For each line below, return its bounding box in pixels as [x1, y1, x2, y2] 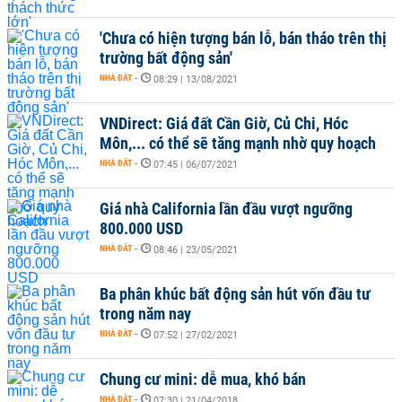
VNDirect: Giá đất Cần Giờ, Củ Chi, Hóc [100, 114, 348, 133]
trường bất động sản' [100, 48, 232, 67]
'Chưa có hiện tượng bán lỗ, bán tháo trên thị [100, 29, 387, 48]
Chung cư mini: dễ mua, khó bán [100, 370, 306, 389]
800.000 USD [100, 219, 183, 238]
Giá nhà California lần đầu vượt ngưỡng [100, 199, 353, 218]
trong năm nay [100, 304, 191, 323]
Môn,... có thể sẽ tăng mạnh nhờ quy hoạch [100, 134, 376, 153]
